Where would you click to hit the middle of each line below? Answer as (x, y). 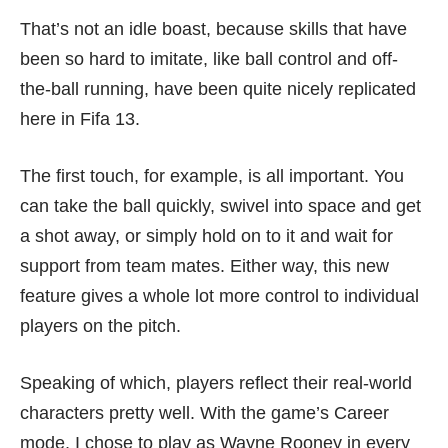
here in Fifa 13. (80, 119)
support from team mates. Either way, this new (204, 266)
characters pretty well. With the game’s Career (204, 413)
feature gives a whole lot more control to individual (219, 296)
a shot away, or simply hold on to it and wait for (206, 236)
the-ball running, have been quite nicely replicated (218, 89)
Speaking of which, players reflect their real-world (216, 383)
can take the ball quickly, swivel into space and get (220, 206)
